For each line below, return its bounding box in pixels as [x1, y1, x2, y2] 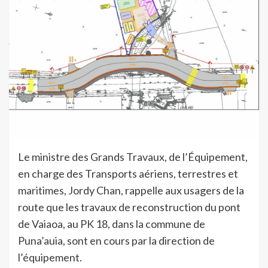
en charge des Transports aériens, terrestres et [18, 166, 238, 180]
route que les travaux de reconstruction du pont [18, 200, 240, 214]
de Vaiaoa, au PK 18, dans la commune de [18, 217, 205, 230]
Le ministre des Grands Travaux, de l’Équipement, [18, 150, 248, 163]
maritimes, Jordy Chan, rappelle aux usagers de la [18, 183, 244, 197]
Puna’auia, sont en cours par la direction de [18, 233, 215, 247]
